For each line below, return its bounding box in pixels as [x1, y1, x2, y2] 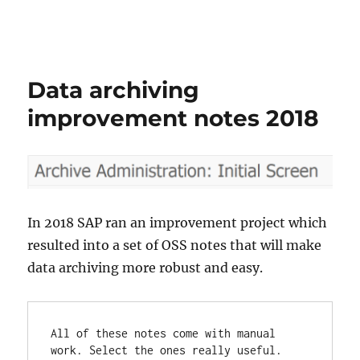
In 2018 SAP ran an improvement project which [27, 215, 328, 231]
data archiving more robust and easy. [27, 260, 264, 276]
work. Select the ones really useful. [51, 343, 283, 358]
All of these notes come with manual [51, 326, 276, 341]
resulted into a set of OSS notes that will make [27, 237, 322, 254]
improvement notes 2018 [27, 104, 319, 132]
